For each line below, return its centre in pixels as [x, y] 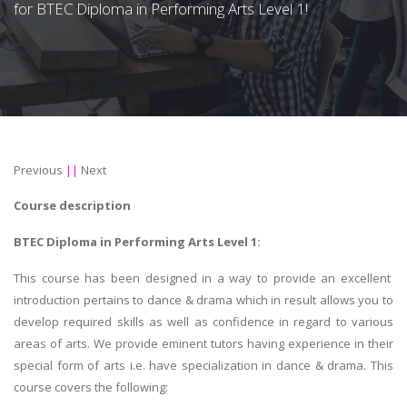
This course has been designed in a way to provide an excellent [203, 278]
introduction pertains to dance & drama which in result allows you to [203, 299]
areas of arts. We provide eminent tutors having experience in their [203, 343]
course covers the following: [91, 387]
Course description [72, 206]
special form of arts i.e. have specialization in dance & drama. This [203, 365]
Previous [38, 170]
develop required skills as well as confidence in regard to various [203, 321]
